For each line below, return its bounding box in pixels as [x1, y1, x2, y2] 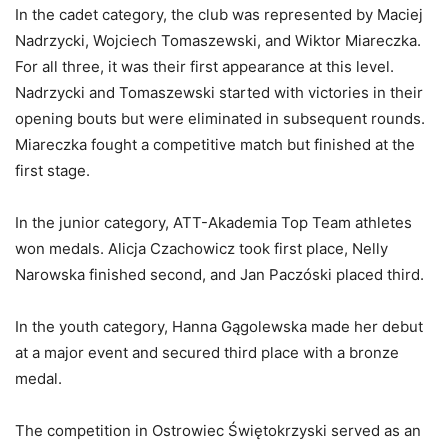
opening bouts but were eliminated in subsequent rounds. [15, 108, 425, 128]
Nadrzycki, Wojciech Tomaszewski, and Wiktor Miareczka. [15, 30, 421, 50]
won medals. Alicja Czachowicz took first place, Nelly [15, 238, 388, 258]
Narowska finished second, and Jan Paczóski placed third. [15, 264, 424, 284]
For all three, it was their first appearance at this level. [15, 56, 394, 76]
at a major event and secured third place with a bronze [15, 342, 399, 362]
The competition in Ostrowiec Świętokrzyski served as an [15, 420, 421, 440]
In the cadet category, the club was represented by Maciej [15, 4, 423, 24]
